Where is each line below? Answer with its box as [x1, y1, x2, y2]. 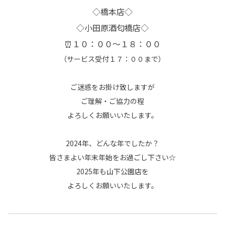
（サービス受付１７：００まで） [60, 54, 165, 64]
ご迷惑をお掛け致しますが [70, 82, 155, 92]
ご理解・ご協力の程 [81, 96, 144, 106]
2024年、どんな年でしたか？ [66, 138, 159, 149]
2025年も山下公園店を [76, 166, 149, 177]
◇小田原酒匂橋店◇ [76, 22, 149, 34]
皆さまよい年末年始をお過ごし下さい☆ [49, 152, 176, 163]
